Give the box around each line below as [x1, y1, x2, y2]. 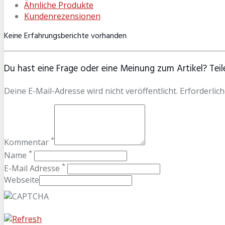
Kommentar [4, 137, 51, 148]
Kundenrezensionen [24, 10, 100, 22]
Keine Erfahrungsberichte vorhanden [4, 29, 127, 43]
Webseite [4, 174, 39, 185]
